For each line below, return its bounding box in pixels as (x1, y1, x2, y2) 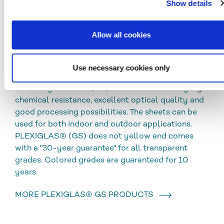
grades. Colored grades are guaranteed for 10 (15, 156, 188, 165)
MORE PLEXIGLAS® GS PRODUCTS (15, 190, 157, 199)
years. (15, 168, 39, 177)
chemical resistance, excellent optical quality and (15, 96, 204, 105)
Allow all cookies (91, 30, 151, 39)
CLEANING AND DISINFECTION (23, 6, 145, 15)
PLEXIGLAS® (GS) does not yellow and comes (15, 132, 193, 141)
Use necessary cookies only (72, 63, 170, 72)
